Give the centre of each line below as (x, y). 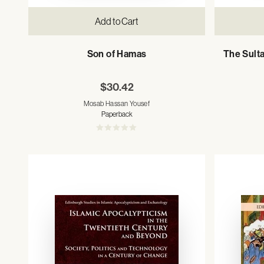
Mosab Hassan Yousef (117, 104)
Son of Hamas (117, 54)
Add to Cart (117, 21)
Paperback (117, 114)
